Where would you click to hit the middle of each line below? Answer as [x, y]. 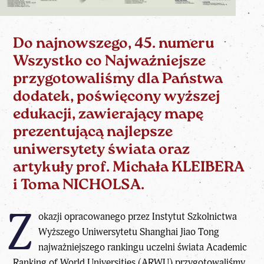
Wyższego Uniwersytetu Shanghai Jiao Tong [128, 232]
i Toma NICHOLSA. [79, 186]
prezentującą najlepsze [93, 133]
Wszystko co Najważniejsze [110, 62]
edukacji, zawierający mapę [108, 115]
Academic [226, 247]
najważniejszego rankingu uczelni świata [122, 247]
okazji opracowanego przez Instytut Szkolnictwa [137, 217]
